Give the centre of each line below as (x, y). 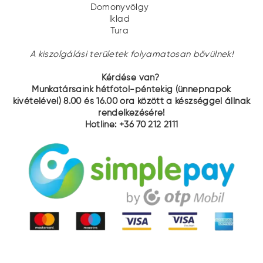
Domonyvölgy (119, 7)
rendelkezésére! (131, 113)
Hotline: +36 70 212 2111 (131, 125)
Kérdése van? (131, 78)
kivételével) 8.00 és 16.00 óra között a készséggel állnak (131, 101)
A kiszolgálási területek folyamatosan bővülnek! (131, 54)
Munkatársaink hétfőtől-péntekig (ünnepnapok (131, 90)
